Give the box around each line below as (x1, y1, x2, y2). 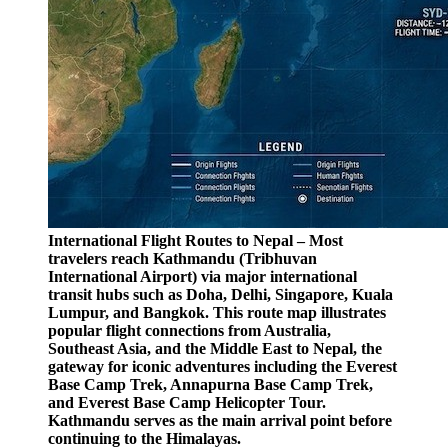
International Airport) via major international (48, 267, 357, 285)
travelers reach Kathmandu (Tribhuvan (48, 249, 317, 267)
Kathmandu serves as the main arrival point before (48, 411, 392, 429)
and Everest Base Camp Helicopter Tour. (48, 393, 326, 411)
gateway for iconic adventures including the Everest (48, 357, 397, 375)
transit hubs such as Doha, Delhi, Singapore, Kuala (48, 285, 393, 303)
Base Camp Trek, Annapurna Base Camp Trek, (48, 375, 373, 393)
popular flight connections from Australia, (48, 321, 331, 339)
